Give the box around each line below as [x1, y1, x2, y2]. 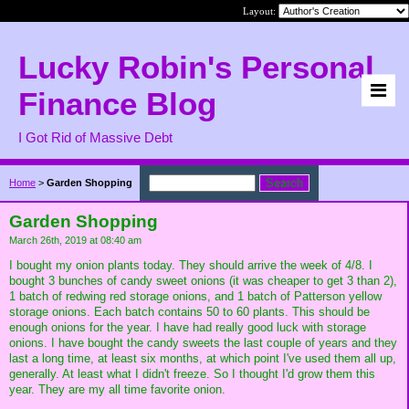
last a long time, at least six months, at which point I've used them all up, [9, 351, 396, 365]
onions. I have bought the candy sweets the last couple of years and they [9, 335, 397, 350]
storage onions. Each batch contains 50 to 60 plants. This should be [9, 304, 370, 319]
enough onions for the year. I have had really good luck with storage [9, 320, 366, 334]
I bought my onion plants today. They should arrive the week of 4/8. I [9, 257, 372, 272]
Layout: [243, 5, 278, 16]
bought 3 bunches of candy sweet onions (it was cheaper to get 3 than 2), [9, 273, 397, 288]
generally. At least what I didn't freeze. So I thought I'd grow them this [9, 366, 375, 381]
